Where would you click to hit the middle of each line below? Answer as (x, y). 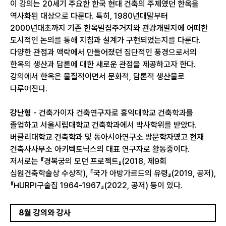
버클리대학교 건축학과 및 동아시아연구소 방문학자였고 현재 (107, 137)
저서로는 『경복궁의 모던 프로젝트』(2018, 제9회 (88, 161)
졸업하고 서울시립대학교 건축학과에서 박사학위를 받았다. (103, 125)
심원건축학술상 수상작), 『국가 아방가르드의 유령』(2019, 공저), (113, 173)
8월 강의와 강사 (45, 213)
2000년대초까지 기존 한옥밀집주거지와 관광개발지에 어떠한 (109, 28)
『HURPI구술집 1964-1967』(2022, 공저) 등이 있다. (96, 185)
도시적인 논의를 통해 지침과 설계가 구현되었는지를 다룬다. (105, 40)
